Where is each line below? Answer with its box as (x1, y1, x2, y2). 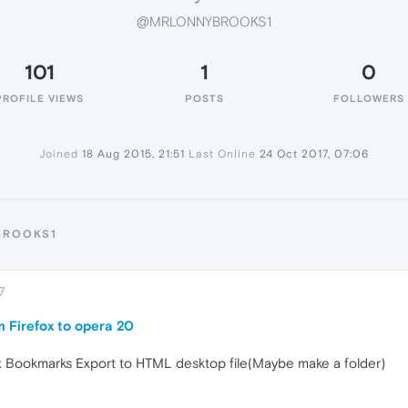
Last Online (189, 148, 256, 160)
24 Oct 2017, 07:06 (260, 148, 369, 160)
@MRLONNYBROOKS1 (137, 14, 271, 30)
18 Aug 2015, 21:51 (82, 148, 185, 160)
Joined (39, 148, 78, 160)
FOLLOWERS (333, 93, 404, 104)
